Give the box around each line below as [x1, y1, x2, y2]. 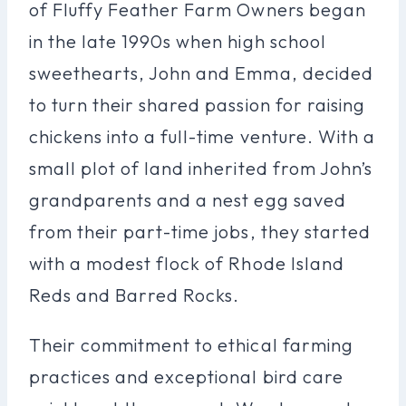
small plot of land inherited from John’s [29, 156, 372, 179]
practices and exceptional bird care [29, 364, 343, 388]
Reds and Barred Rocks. [29, 283, 240, 306]
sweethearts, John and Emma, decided [29, 61, 373, 84]
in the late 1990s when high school [29, 29, 326, 53]
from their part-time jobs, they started [29, 219, 371, 243]
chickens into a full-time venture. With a [29, 124, 375, 148]
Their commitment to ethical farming [29, 333, 353, 356]
